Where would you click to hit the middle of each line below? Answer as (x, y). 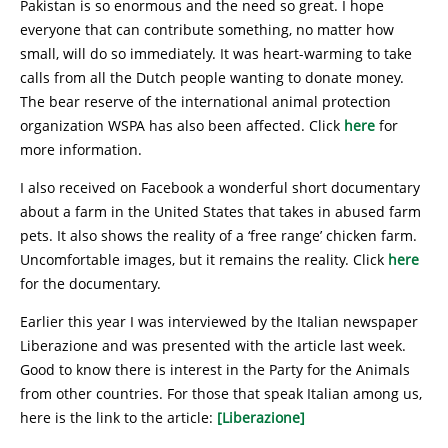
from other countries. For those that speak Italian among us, (221, 393)
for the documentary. (90, 283)
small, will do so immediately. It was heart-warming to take (216, 53)
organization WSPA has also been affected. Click (182, 125)
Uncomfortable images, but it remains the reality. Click (204, 259)
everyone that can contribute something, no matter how (207, 29)
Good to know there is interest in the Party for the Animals (215, 369)
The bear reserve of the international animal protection (205, 101)
